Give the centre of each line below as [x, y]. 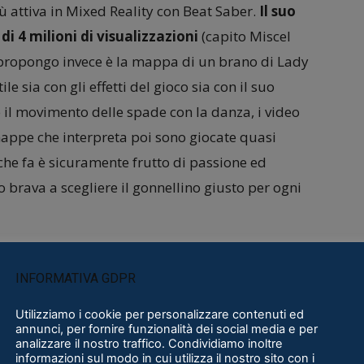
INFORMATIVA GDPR [76, 278]
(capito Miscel [245, 36]
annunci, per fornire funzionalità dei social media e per [167, 329]
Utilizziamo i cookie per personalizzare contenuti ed [160, 314]
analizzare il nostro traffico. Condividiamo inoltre [149, 343]
